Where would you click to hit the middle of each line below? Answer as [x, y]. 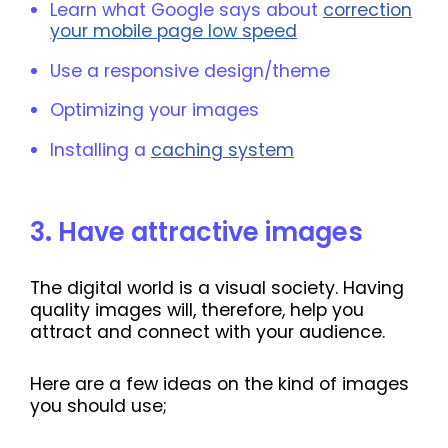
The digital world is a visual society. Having [217, 287]
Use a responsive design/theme [190, 70]
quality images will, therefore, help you [197, 309]
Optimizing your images [154, 110]
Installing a [100, 149]
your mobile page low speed [173, 31]
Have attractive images [207, 231]
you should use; [98, 405]
